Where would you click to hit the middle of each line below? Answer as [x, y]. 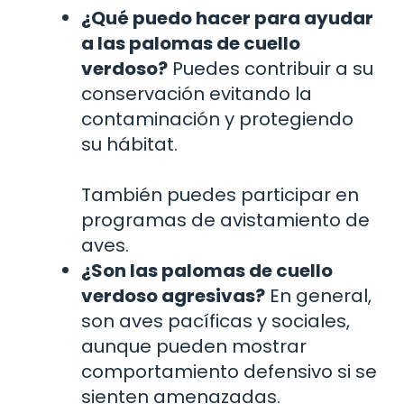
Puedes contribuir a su [271, 68]
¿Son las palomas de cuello [207, 270]
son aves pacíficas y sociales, [216, 321]
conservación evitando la [197, 93]
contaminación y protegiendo [217, 119]
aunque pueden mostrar [194, 346]
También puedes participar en [220, 194]
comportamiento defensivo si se [229, 371]
